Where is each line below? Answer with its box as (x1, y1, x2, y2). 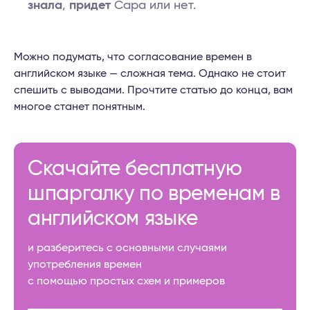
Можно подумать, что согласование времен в (14, 51, 252, 63)
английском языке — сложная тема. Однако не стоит (14, 68, 286, 80)
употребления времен (28, 259, 142, 271)
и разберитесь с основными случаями (28, 242, 227, 254)
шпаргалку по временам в (28, 183, 281, 205)
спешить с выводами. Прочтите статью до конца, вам (14, 84, 293, 96)
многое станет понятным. (14, 101, 145, 113)
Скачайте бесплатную (28, 158, 242, 180)
